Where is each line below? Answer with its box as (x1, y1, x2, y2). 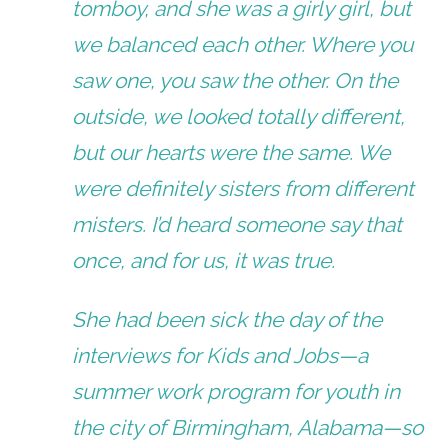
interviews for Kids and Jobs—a (72, 343, 369, 369)
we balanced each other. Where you (72, 32, 414, 58)
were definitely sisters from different (72, 176, 415, 202)
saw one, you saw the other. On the (72, 68, 399, 94)
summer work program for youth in (72, 379, 401, 405)
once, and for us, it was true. (72, 248, 336, 274)
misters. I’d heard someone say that (72, 212, 403, 238)
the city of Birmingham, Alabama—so (72, 415, 424, 441)
